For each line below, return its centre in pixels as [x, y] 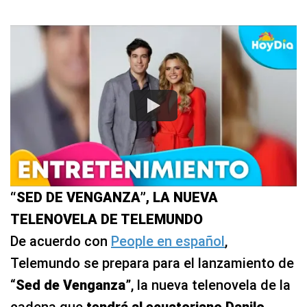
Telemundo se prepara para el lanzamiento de [152, 263]
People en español [168, 241]
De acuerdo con [61, 241]
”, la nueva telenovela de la [208, 285]
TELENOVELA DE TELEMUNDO [107, 219]
